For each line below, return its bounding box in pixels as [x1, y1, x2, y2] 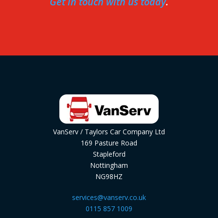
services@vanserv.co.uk [72, 193, 146, 202]
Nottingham [90, 161, 128, 170]
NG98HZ [95, 172, 123, 181]
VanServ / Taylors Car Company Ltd [53, 127, 165, 136]
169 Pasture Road [81, 138, 137, 147]
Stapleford [92, 149, 126, 159]
